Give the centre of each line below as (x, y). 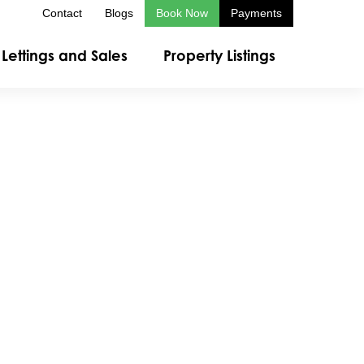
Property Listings (219, 55)
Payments (256, 13)
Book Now (182, 13)
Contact (62, 13)
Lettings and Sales (65, 55)
